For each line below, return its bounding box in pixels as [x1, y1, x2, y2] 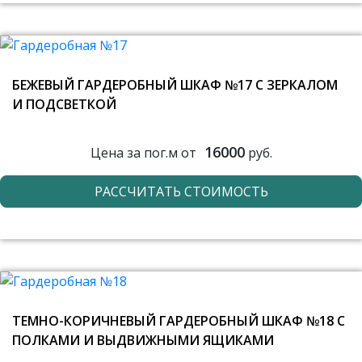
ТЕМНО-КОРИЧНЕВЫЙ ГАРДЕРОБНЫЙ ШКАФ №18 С [12, 312, 345, 330]
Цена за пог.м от [90, 143, 196, 162]
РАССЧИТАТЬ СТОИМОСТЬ [94, 183, 268, 200]
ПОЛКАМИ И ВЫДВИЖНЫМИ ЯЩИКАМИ [12, 331, 274, 349]
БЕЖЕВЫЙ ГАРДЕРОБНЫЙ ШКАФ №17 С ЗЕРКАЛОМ [12, 76, 338, 94]
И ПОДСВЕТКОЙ [12, 95, 116, 113]
